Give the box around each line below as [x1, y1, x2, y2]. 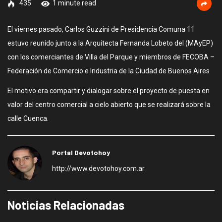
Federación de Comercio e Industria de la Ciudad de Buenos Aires [7, 67, 210, 75]
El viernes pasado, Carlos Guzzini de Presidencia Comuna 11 [7, 25, 195, 33]
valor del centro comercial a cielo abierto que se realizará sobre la [7, 101, 211, 109]
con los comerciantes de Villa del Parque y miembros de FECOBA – [7, 53, 215, 61]
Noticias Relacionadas [7, 198, 124, 212]
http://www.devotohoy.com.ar [52, 165, 145, 172]
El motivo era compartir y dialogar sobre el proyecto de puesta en [7, 87, 210, 95]
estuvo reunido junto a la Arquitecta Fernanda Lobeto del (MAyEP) [7, 39, 213, 47]
